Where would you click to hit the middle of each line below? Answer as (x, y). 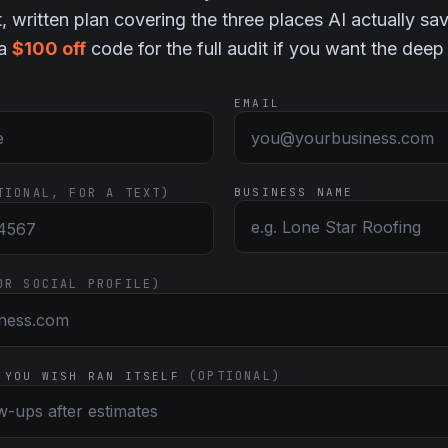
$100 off (49, 48)
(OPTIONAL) (235, 375)
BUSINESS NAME (294, 192)
